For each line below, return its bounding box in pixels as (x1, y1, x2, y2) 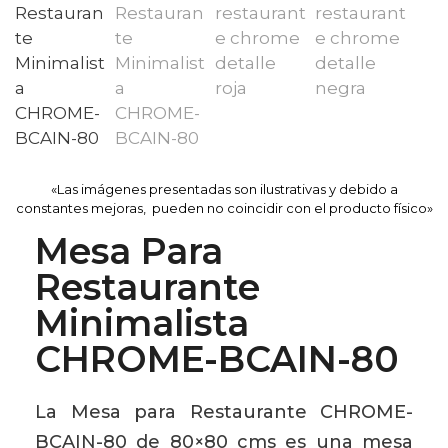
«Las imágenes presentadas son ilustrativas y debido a (50, 181, 398, 197)
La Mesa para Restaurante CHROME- (35, 400, 413, 423)
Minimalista (35, 300, 249, 345)
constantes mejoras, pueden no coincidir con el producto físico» (15, 200, 433, 216)
